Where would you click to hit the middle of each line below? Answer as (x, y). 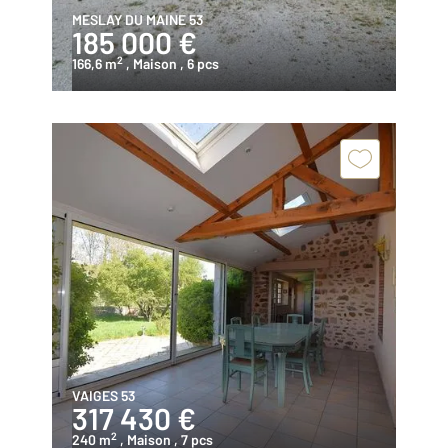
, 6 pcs (199, 63)
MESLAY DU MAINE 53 (137, 19)
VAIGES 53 (103, 395)
